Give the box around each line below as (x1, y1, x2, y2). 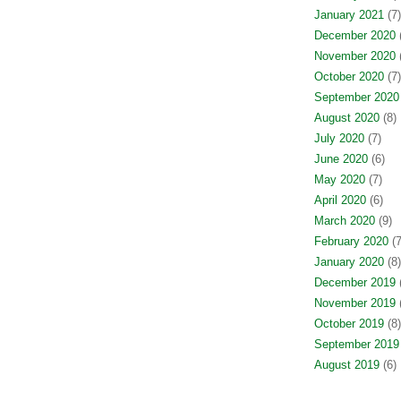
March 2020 (313, 214, 375, 227)
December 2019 (313, 276, 396, 289)
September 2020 (313, 90, 399, 104)
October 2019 (313, 317, 384, 330)
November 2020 (313, 49, 396, 63)
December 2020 (313, 29, 396, 42)
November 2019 (313, 296, 396, 310)
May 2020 (313, 173, 365, 186)
